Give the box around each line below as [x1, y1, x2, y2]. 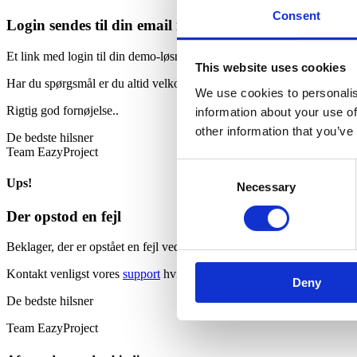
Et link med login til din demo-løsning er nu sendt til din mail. [6, 49, 315, 64]
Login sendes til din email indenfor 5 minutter [6, 17, 304, 34]
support [123, 267, 160, 281]
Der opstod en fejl [6, 207, 121, 225]
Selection [176, 180, 225, 194]
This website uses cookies [194, 61, 346, 75]
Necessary [237, 179, 296, 194]
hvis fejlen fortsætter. [160, 267, 268, 281]
